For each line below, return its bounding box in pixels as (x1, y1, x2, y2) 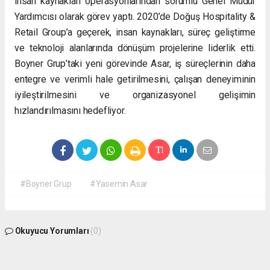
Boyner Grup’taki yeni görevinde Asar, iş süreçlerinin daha (14, 57, 256, 69)
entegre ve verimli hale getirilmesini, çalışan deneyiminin (14, 73, 256, 85)
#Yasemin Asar (89, 178, 148, 189)
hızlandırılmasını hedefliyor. (14, 104, 126, 116)
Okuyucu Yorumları (13, 225, 91, 236)
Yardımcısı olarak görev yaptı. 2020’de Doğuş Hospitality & (14, 10, 256, 22)
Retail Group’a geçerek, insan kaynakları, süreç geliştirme (14, 26, 256, 38)
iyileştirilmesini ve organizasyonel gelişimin (14, 89, 256, 101)
